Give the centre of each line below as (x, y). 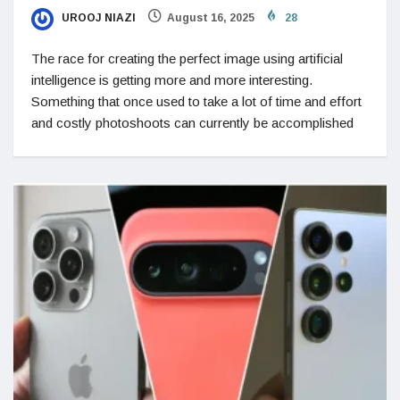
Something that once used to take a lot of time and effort (196, 101)
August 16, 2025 (211, 18)
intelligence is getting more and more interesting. (172, 79)
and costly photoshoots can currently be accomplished (192, 122)
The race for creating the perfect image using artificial (187, 58)
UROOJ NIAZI (97, 18)
